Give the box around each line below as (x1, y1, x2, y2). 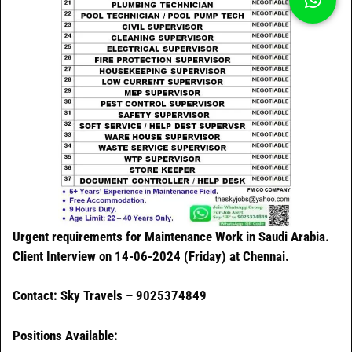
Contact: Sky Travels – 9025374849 (13, 288, 207, 304)
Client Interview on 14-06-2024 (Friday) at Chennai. (13, 247, 289, 264)
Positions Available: (13, 327, 118, 343)
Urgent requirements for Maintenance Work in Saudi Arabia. (13, 228, 329, 244)
